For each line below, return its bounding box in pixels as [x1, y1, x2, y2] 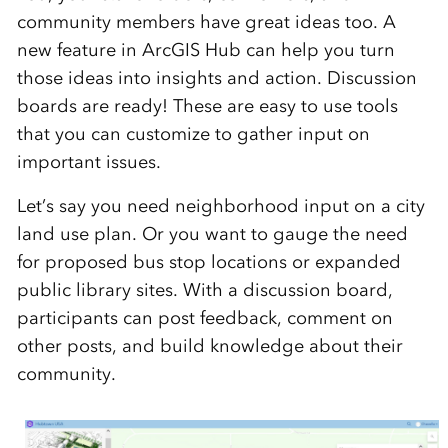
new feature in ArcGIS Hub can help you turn [16, 38, 395, 61]
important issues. [16, 150, 161, 173]
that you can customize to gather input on [16, 122, 370, 145]
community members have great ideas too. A [16, 10, 396, 33]
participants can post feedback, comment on [16, 306, 393, 329]
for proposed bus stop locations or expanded [16, 250, 401, 273]
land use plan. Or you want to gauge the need [16, 222, 408, 245]
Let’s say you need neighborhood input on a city [16, 194, 425, 217]
